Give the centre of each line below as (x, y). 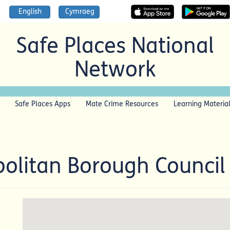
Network (115, 69)
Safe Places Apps (43, 104)
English (30, 12)
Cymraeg (80, 12)
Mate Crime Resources (122, 104)
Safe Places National (115, 46)
